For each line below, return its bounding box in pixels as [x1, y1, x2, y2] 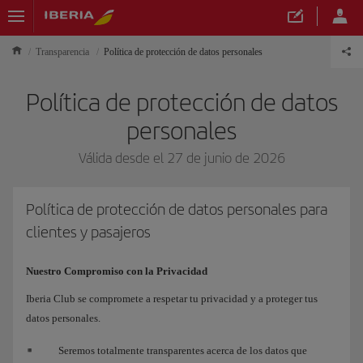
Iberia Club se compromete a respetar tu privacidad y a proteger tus [26, 293, 318, 305]
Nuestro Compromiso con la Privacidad [26, 265, 207, 278]
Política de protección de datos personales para [26, 200, 327, 220]
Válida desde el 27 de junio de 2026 [78, 149, 285, 166]
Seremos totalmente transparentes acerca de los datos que [58, 344, 307, 357]
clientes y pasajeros [26, 223, 151, 242]
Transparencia [36, 46, 89, 58]
